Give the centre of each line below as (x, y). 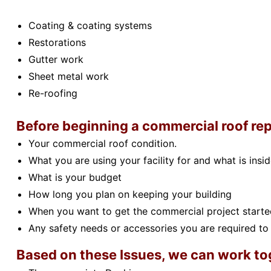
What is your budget (75, 178)
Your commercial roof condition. (102, 144)
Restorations (57, 42)
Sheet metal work (68, 76)
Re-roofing (53, 93)
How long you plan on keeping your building (130, 194)
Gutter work (56, 59)
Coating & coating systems (90, 25)
